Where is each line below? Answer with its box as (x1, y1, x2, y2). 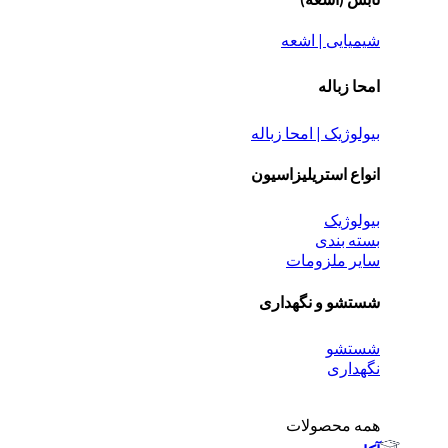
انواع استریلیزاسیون (251, 163, 380, 183)
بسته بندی (315, 230, 380, 250)
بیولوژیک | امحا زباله (251, 122, 380, 142)
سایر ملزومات (286, 250, 380, 270)
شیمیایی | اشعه (281, 30, 380, 50)
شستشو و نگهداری (259, 291, 380, 311)
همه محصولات (286, 414, 380, 434)
